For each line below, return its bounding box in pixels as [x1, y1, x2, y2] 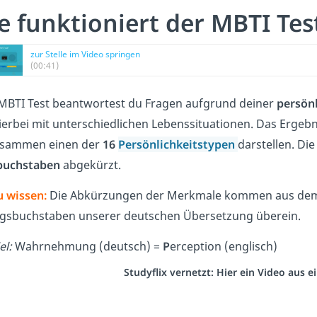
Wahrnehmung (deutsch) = [12, 238, 163, 254]
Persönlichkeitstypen [118, 137, 238, 152]
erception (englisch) [170, 238, 277, 254]
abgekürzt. [60, 157, 121, 173]
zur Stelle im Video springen [30, 48, 140, 60]
